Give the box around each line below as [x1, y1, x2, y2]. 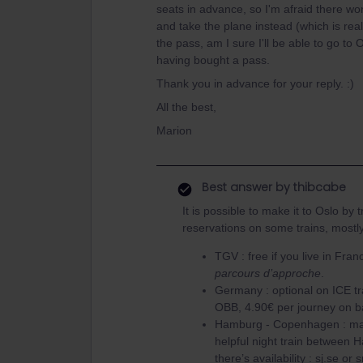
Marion [156, 124, 192, 137]
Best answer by [202, 179, 290, 195]
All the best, [156, 100, 216, 113]
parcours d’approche [215, 267, 321, 280]
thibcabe [290, 179, 346, 195]
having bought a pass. [156, 53, 270, 66]
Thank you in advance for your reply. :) [156, 77, 354, 90]
